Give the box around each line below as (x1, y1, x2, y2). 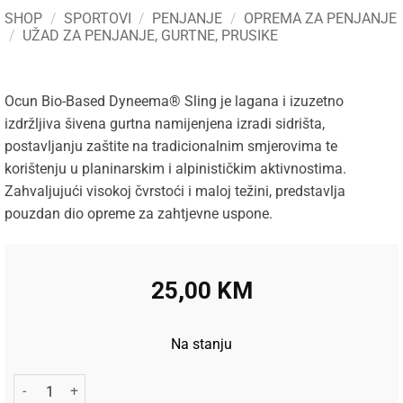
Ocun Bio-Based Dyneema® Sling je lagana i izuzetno (4, 92, 344, 110)
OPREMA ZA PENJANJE (243, 9, 397, 27)
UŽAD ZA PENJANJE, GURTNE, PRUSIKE (22, 26, 278, 44)
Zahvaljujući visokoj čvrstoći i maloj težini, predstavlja (4, 182, 345, 200)
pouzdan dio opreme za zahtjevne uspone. (4, 204, 273, 222)
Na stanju (171, 335, 232, 353)
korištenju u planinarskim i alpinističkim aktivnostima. (4, 159, 346, 177)
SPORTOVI (63, 9, 131, 27)
